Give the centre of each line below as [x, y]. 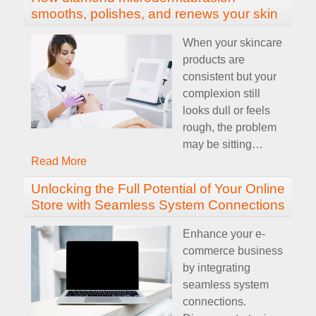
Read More [59, 161]
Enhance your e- [224, 233]
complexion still [221, 93]
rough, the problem [230, 127]
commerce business [233, 250]
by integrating [217, 267]
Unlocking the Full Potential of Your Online [158, 188]
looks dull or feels [226, 110]
